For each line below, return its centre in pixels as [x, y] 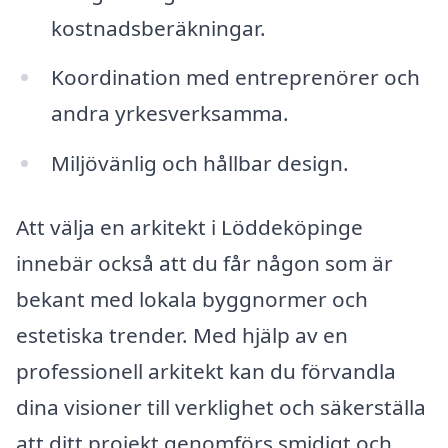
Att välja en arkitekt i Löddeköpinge [189, 226]
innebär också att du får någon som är [204, 262]
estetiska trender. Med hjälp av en [182, 334]
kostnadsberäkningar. [158, 27]
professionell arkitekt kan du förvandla [206, 370]
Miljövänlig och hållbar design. [199, 163]
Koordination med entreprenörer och [235, 77]
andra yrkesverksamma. [169, 113]
